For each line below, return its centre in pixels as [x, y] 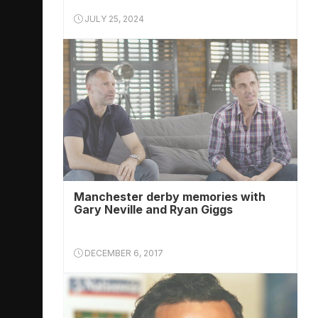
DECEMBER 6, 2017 [123, 253]
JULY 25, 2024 [113, 19]
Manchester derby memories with [170, 197]
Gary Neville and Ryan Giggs [153, 209]
